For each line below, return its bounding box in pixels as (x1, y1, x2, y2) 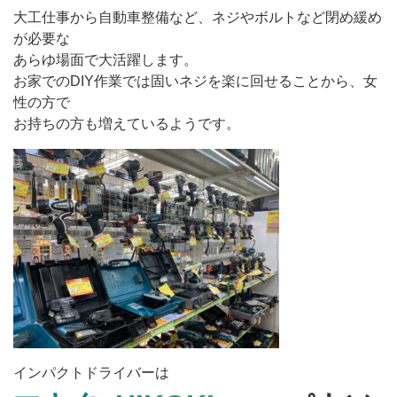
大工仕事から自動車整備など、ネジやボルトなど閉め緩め (13, 10, 382, 26)
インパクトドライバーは (13, 365, 169, 381)
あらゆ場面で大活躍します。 (13, 52, 198, 68)
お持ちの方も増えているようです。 (13, 116, 240, 132)
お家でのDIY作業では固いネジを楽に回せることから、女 (13, 74, 378, 90)
